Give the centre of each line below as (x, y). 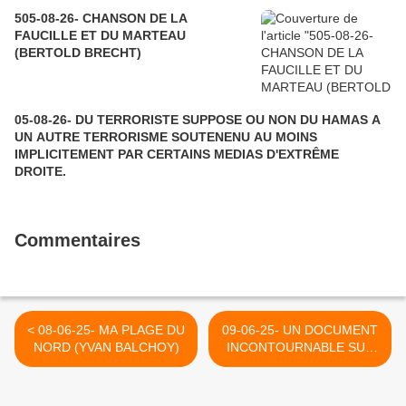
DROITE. (40, 171)
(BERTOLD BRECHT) (78, 53)
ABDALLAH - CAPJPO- (300, 382)
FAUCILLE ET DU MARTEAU (100, 35)
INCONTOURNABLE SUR (300, 347)
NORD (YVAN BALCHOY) (106, 347)
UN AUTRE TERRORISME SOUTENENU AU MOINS (166, 137)
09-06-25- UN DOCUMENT (300, 330)
